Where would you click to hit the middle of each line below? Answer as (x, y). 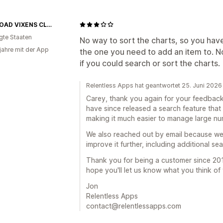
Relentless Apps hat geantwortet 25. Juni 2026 (154, 85)
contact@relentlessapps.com (134, 206)
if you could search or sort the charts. (150, 63)
